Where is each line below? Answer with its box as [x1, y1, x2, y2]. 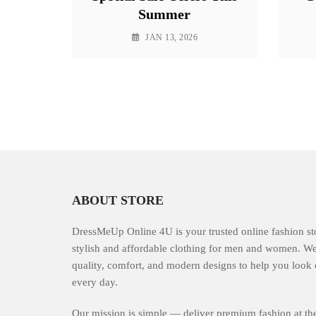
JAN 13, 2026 [145, 32, 197, 42]
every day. [72, 276, 118, 288]
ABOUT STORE [72, 193, 164, 207]
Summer [138, 6, 191, 22]
